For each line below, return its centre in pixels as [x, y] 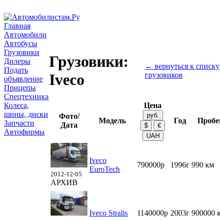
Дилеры [17, 61]
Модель [112, 121]
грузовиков [164, 75]
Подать [16, 70]
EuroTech [105, 169]
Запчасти [19, 123]
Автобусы [21, 43]
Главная [17, 26]
